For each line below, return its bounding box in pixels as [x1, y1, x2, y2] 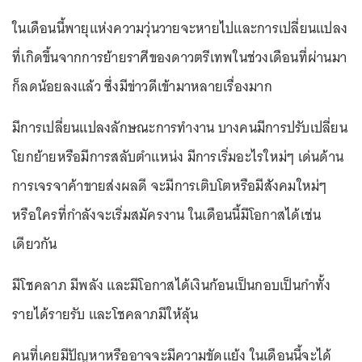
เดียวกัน [12, 232, 57, 256]
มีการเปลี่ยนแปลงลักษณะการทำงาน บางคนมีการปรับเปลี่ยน [12, 116, 347, 140]
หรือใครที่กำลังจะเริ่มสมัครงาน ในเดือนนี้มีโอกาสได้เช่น [12, 203, 322, 227]
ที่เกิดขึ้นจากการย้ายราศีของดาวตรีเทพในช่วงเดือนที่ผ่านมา [12, 45, 347, 69]
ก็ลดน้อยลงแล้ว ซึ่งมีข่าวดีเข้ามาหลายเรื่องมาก [12, 74, 272, 99]
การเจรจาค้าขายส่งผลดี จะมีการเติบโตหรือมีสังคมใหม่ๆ [12, 174, 327, 198]
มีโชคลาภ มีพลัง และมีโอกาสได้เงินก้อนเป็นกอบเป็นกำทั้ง [12, 273, 331, 297]
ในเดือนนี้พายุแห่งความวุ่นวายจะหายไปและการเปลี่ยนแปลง [12, 16, 347, 40]
